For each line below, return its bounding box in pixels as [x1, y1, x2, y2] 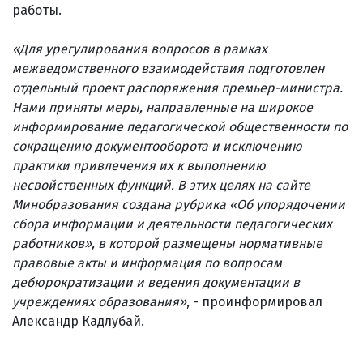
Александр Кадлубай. [12, 313, 144, 329]
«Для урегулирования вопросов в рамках [12, 41, 267, 57]
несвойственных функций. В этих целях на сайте [12, 177, 310, 193]
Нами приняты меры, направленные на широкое [12, 99, 313, 115]
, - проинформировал [186, 293, 322, 310]
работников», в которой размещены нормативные [12, 235, 322, 251]
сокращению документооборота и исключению [12, 138, 302, 154]
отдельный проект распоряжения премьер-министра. [12, 79, 343, 96]
